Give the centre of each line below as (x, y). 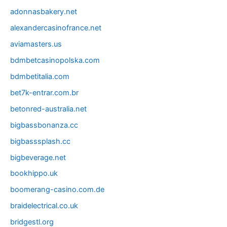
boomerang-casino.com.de (57, 190)
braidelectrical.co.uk (44, 206)
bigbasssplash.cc (40, 141)
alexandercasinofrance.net (56, 28)
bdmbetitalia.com (40, 76)
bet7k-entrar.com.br (44, 92)
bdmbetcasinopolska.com (55, 60)
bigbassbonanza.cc (44, 125)
